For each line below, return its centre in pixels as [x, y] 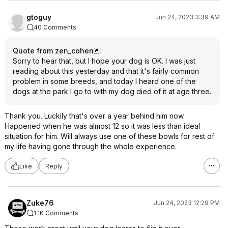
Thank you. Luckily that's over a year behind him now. [95, 116]
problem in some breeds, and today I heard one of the [104, 81]
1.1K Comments [56, 213]
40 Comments [55, 27]
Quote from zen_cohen [53, 51]
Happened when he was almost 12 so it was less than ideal [102, 126]
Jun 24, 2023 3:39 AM [188, 17]
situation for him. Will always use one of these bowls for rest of [109, 136]
